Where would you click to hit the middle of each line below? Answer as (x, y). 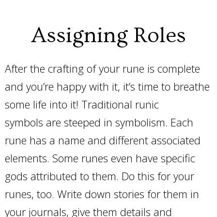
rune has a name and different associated (103, 140)
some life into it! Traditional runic (82, 104)
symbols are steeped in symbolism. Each (99, 122)
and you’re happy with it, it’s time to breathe (107, 86)
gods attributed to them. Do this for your (100, 176)
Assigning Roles (108, 36)
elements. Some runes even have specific (100, 158)
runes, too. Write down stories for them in (102, 194)
